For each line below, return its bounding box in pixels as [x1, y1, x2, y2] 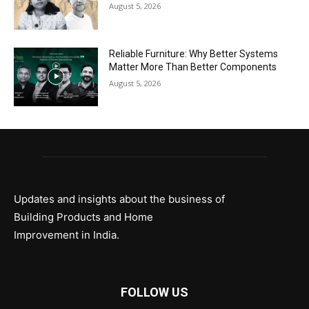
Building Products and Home [14, 210, 153, 224]
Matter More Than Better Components [109, 61, 277, 72]
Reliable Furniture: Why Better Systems [109, 48, 279, 59]
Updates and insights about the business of [14, 192, 225, 206]
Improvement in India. [14, 228, 119, 242]
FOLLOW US [121, 285, 188, 300]
